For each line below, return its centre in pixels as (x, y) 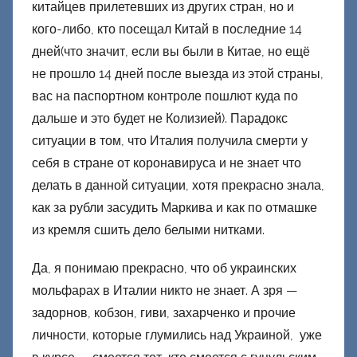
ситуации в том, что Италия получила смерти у (170, 140)
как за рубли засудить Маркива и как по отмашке (175, 207)
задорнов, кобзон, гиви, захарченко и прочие (164, 312)
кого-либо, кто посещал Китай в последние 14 (167, 29)
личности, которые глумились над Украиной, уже (177, 335)
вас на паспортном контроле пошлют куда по (165, 96)
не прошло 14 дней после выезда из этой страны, (178, 73)
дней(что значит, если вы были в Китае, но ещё (171, 51)
